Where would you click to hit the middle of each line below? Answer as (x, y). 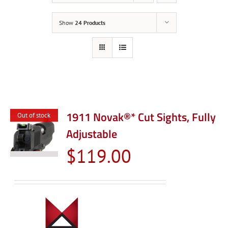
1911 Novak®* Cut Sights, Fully (141, 117)
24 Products (90, 23)
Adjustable (92, 134)
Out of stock (34, 116)
